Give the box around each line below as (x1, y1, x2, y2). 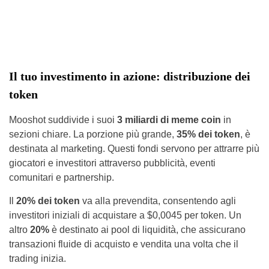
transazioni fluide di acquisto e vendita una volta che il (9, 239, 238, 249)
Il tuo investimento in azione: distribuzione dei (9, 70, 250, 83)
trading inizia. (9, 253, 66, 264)
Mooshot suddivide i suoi (9, 115, 117, 125)
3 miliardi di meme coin (117, 115, 221, 125)
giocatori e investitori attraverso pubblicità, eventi (9, 158, 216, 168)
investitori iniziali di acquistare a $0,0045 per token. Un (9, 210, 241, 220)
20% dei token (16, 196, 80, 206)
